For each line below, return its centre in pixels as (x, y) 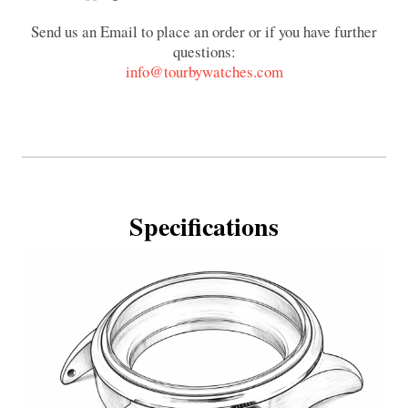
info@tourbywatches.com (204, 71)
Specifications (204, 226)
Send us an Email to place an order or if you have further (204, 31)
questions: (204, 51)
